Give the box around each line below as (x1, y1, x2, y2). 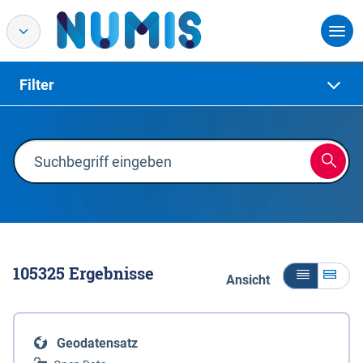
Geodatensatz (57, 335, 138, 351)
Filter (19, 76, 54, 93)
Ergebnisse (65, 263, 154, 284)
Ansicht (226, 272, 270, 288)
